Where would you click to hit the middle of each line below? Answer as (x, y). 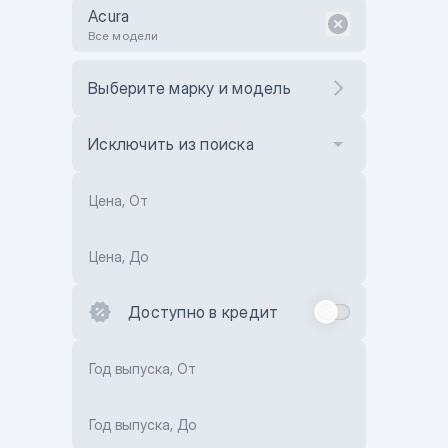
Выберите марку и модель (189, 88)
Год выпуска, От (142, 368)
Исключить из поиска (171, 144)
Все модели (123, 35)
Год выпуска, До (142, 424)
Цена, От (118, 200)
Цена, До (118, 256)
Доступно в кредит (203, 312)
